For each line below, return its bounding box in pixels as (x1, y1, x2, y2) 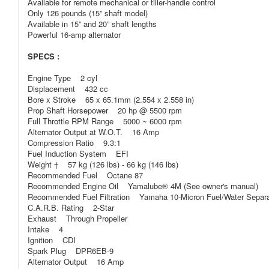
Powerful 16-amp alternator (28, 29, 121, 40)
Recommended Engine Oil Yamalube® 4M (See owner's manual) (28, 180, 258, 192)
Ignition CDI (28, 234, 76, 246)
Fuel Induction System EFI (28, 148, 128, 159)
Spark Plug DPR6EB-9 (28, 245, 113, 256)
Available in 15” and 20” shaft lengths (28, 18, 157, 29)
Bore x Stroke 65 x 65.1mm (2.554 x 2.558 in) (28, 94, 194, 105)
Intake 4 (28, 223, 63, 235)
